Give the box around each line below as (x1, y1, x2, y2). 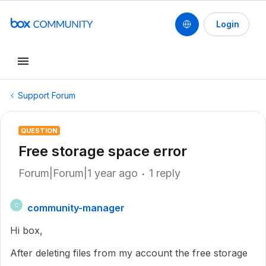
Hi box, (10, 224, 43, 236)
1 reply (149, 167, 180, 179)
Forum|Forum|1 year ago (18, 167, 138, 179)
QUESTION (21, 126, 58, 135)
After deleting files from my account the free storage (10, 247, 248, 259)
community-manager (27, 202, 125, 214)
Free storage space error (18, 142, 187, 160)
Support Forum (18, 90, 75, 100)
